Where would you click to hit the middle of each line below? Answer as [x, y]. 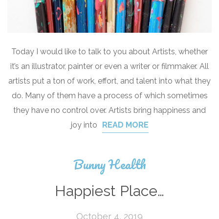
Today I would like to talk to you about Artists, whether [109, 52]
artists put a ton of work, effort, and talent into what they [109, 81]
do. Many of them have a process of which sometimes [109, 96]
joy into [84, 125]
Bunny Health [109, 164]
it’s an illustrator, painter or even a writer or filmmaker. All [109, 66]
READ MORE [125, 125]
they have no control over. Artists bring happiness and [109, 110]
